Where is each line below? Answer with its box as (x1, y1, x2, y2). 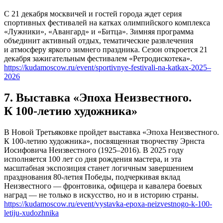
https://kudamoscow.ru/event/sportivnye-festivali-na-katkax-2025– (4, 63, 211, 72)
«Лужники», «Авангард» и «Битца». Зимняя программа (4, 27, 194, 36)
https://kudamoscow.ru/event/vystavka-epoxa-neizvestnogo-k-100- (4, 200, 212, 209)
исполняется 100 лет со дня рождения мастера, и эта (4, 155, 181, 164)
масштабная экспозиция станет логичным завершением (4, 164, 193, 173)
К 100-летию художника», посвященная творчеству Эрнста (4, 137, 205, 146)
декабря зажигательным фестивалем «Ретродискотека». (4, 54, 192, 63)
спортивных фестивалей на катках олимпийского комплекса (4, 18, 210, 27)
